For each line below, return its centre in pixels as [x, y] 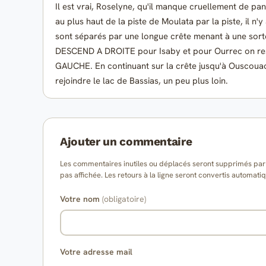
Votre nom [81, 199]
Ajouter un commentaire [126, 142]
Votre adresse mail [96, 252]
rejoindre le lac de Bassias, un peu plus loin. [142, 81]
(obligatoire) [124, 199]
